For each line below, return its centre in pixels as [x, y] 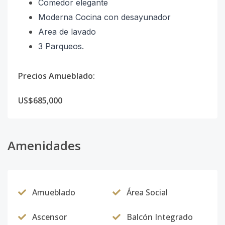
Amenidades [44, 145]
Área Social [147, 192]
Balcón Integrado [160, 217]
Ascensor [49, 217]
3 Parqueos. [61, 46]
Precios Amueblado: [57, 76]
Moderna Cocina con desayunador [104, 17]
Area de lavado [67, 32]
